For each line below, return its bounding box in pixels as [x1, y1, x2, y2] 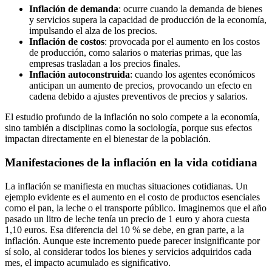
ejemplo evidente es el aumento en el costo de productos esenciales [5, 191, 260, 202]
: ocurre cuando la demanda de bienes [118, 4, 262, 15]
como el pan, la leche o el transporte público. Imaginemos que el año [5, 202, 267, 213]
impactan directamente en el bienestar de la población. [5, 134, 211, 144]
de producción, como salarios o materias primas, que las [29, 47, 242, 58]
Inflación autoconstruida [29, 69, 130, 80]
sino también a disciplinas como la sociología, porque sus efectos [5, 123, 252, 134]
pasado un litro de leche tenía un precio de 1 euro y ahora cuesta [5, 213, 250, 224]
